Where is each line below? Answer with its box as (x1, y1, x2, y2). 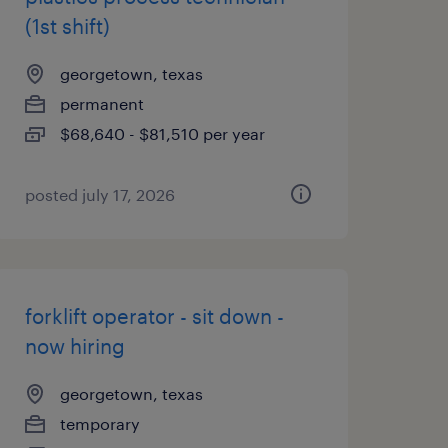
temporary (59, 414, 140, 433)
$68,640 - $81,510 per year (59, 124, 265, 143)
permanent (59, 94, 144, 113)
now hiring (24, 334, 125, 358)
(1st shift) (24, 14, 110, 38)
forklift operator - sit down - (24, 304, 284, 328)
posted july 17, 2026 (24, 185, 175, 204)
